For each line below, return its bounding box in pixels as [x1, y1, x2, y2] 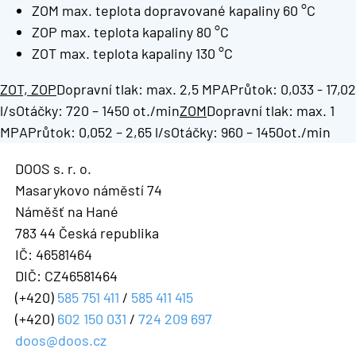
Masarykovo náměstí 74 [14, 180, 162, 199]
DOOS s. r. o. [14, 159, 91, 177]
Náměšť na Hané [14, 202, 118, 220]
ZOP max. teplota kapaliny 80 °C [32, 22, 229, 41]
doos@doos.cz [14, 331, 106, 349]
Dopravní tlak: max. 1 [207, 101, 335, 119]
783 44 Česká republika [14, 223, 159, 242]
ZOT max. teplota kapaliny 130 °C [32, 44, 233, 62]
